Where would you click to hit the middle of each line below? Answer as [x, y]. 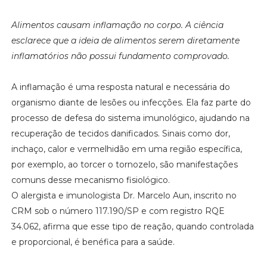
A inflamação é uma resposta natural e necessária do [120, 87]
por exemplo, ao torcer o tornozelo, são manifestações [124, 165]
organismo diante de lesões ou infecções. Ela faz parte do [131, 103]
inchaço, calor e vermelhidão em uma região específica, [126, 149]
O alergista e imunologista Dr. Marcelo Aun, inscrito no [124, 196]
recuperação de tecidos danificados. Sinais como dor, [120, 134]
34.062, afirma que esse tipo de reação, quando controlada [132, 227]
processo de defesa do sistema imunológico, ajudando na [130, 118]
